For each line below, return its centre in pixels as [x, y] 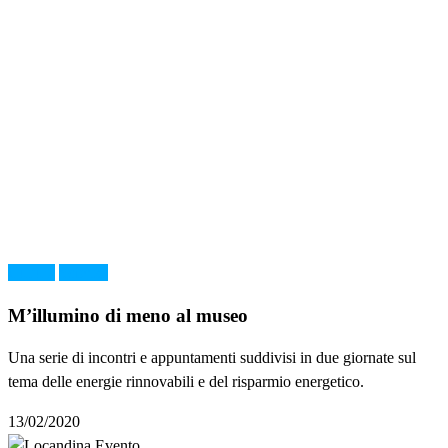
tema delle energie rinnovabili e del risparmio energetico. [186, 382]
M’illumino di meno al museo [128, 315]
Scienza [83, 272]
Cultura [31, 272]
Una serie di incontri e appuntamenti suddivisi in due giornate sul [212, 358]
